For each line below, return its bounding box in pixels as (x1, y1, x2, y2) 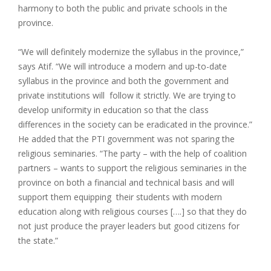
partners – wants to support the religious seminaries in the (18, 162, 247, 174)
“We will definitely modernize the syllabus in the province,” (18, 46, 244, 58)
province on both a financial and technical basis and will (18, 177, 234, 189)
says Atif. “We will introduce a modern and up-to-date (18, 60, 227, 73)
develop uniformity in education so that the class (18, 104, 209, 116)
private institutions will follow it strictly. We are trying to (18, 90, 236, 102)
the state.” (18, 235, 58, 247)
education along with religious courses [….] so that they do (18, 206, 247, 218)
